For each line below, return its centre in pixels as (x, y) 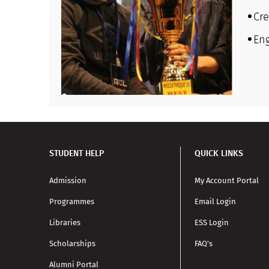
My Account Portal (227, 180)
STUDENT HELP (77, 153)
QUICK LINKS (219, 153)
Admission (68, 180)
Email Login (216, 201)
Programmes (72, 201)
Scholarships (73, 243)
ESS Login (212, 222)
